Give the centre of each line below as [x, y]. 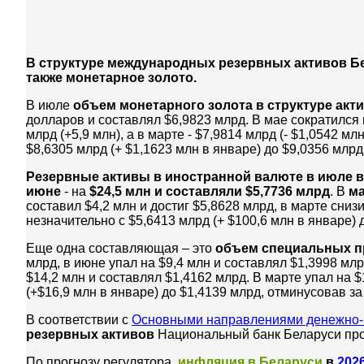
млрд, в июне [66, 262]
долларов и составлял [93, 119]
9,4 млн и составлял [228, 262]
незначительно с [76, 220]
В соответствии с [79, 319]
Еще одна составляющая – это [121, 248]
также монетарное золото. [111, 77]
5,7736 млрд [291, 191]
